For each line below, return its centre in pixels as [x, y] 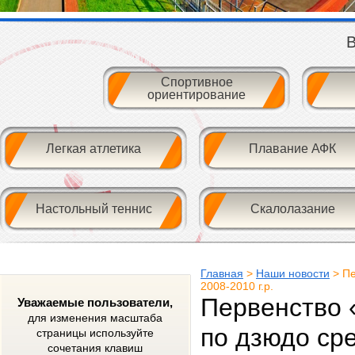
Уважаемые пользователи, [95, 302]
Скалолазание [292, 208]
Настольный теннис [94, 208]
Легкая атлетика [94, 148]
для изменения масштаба [95, 318]
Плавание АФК [292, 148]
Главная [222, 273]
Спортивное [197, 82]
